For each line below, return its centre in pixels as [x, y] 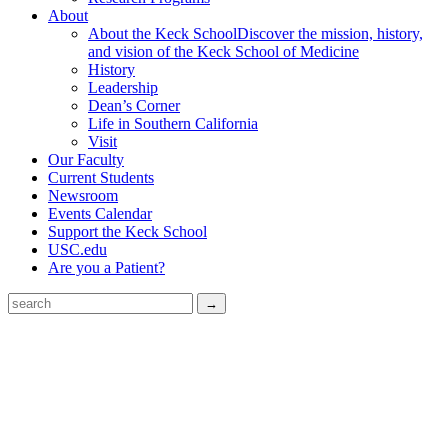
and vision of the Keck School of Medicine [223, 51]
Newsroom [83, 195]
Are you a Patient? [106, 267]
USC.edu [77, 249]
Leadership [123, 87]
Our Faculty [86, 159]
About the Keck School [162, 33]
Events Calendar [100, 213]
